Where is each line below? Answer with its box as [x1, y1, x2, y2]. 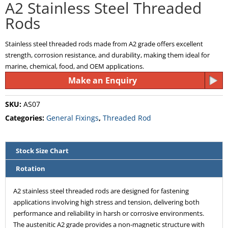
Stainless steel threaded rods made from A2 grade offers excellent [5, 39, 203, 48]
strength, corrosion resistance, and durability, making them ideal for [5, 50, 210, 60]
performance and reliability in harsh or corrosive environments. [13, 208, 204, 218]
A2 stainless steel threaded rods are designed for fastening [13, 186, 189, 195]
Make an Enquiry [68, 74, 137, 86]
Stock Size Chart [16, 146, 69, 155]
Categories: [5, 112, 46, 123]
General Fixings [46, 112, 99, 123]
